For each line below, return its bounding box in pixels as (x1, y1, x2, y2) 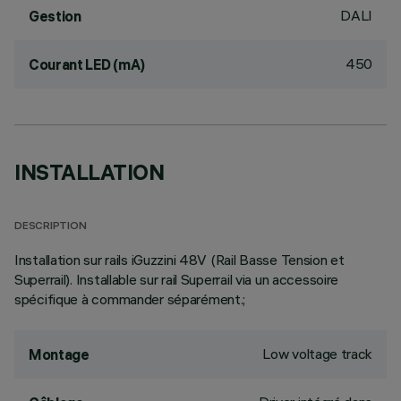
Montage (29, 346, 90, 363)
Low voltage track (262, 345, 372, 363)
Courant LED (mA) (29, 55, 145, 73)
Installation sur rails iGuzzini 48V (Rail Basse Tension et (14, 251, 345, 269)
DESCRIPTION (14, 221, 87, 233)
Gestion (29, 7, 81, 25)
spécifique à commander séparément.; (14, 290, 246, 308)
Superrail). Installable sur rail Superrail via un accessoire (14, 270, 339, 288)
